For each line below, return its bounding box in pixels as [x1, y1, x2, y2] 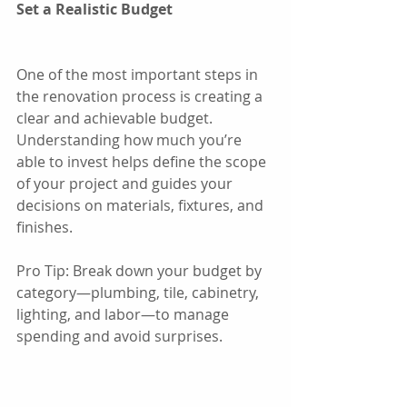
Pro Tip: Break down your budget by [16, 260, 265, 281]
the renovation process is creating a [16, 85, 266, 106]
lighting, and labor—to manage [16, 303, 233, 324]
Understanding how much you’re [16, 129, 245, 150]
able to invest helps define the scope [16, 151, 270, 172]
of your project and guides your [16, 173, 236, 194]
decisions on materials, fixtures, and [16, 194, 267, 215]
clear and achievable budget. [16, 107, 216, 128]
